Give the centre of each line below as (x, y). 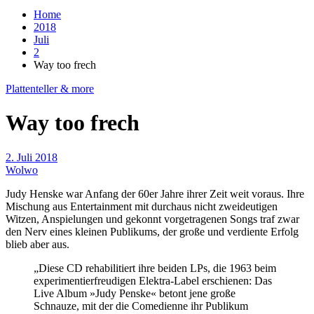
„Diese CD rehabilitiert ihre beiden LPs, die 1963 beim (155, 268)
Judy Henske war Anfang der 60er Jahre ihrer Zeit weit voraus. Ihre (155, 193)
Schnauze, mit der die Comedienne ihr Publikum (141, 306)
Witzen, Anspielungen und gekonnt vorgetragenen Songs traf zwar (152, 219)
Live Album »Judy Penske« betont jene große (135, 293)
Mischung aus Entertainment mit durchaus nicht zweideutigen (142, 206)
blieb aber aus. (37, 244)
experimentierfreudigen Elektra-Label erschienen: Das (153, 280)
